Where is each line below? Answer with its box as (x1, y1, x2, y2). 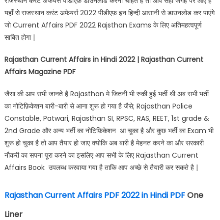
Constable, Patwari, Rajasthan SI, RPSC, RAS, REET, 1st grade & (4, 113, 209, 123)
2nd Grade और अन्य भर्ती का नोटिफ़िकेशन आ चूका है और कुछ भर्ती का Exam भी (4, 126, 214, 136)
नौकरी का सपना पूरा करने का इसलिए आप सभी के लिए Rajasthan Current (4, 150, 198, 160)
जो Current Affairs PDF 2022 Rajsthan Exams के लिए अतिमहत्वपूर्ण (4, 20, 202, 30)
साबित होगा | (4, 32, 35, 42)
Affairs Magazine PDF (4, 67, 76, 77)
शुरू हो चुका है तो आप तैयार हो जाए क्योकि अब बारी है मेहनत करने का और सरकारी (4, 138, 204, 148)
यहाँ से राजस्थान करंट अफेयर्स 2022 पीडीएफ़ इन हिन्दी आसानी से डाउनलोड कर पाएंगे (4, 8, 215, 18)
